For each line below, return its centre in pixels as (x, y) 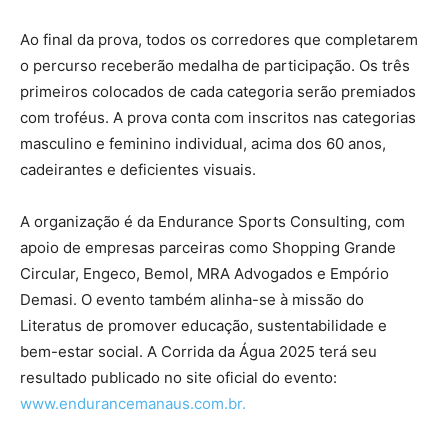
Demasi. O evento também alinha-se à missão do (192, 299)
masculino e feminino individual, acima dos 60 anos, (203, 143)
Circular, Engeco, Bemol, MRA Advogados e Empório (204, 273)
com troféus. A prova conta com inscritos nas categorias (218, 117)
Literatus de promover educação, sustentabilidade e (203, 325)
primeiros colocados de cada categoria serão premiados (218, 91)
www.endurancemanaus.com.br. (133, 403)
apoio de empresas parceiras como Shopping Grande (208, 247)
